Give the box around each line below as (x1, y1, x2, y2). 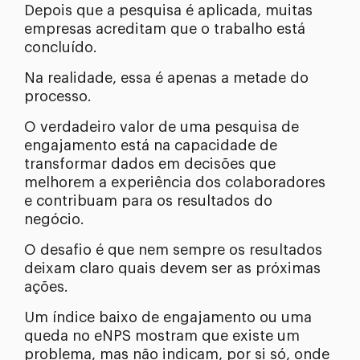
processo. (24, 88, 92, 104)
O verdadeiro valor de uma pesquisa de (24, 119, 299, 134)
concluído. (24, 39, 97, 55)
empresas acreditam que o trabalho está (24, 21, 305, 36)
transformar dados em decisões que (24, 156, 276, 171)
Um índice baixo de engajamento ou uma (24, 309, 312, 325)
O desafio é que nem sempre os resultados (24, 242, 322, 257)
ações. (24, 279, 68, 294)
